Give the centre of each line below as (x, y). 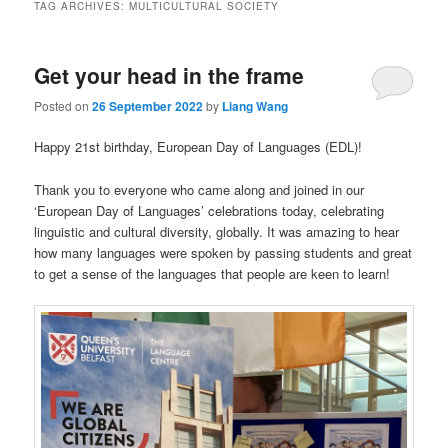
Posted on (63, 106)
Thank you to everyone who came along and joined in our (199, 189)
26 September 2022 (148, 106)
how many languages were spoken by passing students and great (223, 252)
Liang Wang (255, 106)
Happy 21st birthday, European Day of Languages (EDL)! (198, 147)
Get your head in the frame (169, 74)
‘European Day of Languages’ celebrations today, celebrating (209, 210)
